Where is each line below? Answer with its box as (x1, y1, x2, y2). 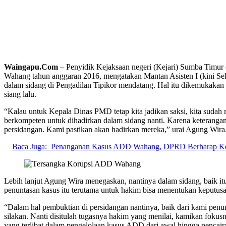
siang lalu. (4, 89, 36, 98)
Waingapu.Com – (4, 62, 66, 71)
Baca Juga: (12, 142, 47, 151)
